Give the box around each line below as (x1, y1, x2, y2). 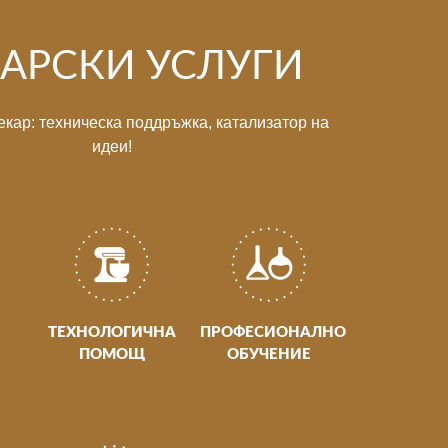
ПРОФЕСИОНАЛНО (200, 325, 347, 341)
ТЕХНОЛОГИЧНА (47, 325, 176, 341)
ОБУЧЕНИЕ (226, 347, 311, 363)
